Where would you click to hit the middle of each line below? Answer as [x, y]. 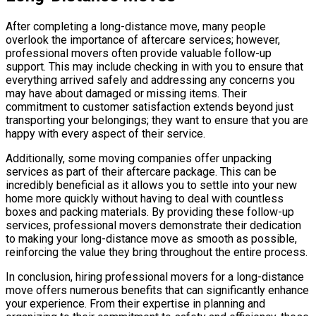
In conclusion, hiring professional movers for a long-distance [155, 276]
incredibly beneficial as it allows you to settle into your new [151, 185]
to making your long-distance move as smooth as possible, [151, 238]
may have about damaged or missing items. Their [126, 93]
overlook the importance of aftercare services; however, [143, 39]
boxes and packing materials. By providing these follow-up [150, 212]
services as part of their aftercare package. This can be [141, 171]
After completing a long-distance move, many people [136, 26]
